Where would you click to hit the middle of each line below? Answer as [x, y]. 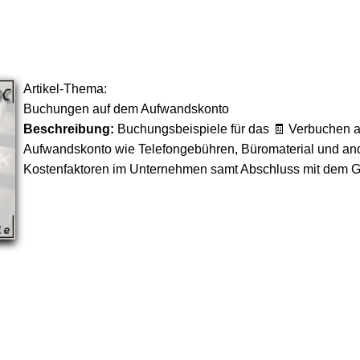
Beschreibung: [69, 129]
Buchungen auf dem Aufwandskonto [126, 109]
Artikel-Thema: [65, 89]
